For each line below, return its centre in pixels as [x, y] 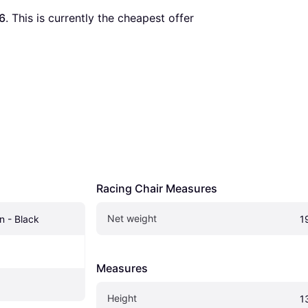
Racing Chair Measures [157, 189]
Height [122, 298]
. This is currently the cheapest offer [100, 18]
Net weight [132, 219]
